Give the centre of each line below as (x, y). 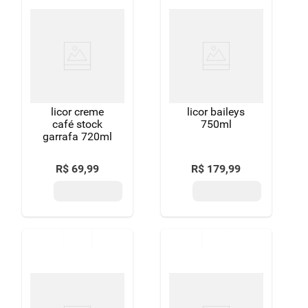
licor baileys (216, 112)
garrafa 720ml (78, 136)
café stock (78, 124)
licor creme (78, 112)
